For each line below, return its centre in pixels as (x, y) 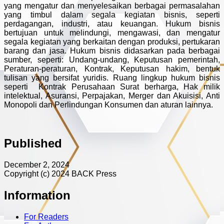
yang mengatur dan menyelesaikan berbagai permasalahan (112, 6)
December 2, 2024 (37, 165)
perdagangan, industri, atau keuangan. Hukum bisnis (112, 24)
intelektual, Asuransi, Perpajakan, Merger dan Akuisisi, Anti (112, 96)
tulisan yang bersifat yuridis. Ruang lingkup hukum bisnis (112, 78)
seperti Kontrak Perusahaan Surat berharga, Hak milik (112, 87)
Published (33, 143)
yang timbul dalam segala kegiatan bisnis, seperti (112, 15)
